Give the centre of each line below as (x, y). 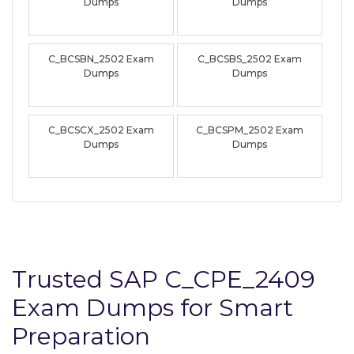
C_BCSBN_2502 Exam (102, 58)
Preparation (81, 336)
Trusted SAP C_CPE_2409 (164, 279)
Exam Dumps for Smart (153, 307)
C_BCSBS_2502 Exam (250, 58)
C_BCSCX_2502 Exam (102, 130)
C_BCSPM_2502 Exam (250, 130)
